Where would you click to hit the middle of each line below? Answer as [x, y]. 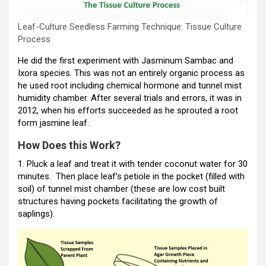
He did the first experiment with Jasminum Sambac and [126, 61]
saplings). [36, 214]
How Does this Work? [69, 145]
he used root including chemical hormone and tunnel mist [130, 86]
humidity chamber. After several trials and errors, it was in [130, 98]
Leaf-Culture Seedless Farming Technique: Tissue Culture [130, 27]
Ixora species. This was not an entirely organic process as [131, 73]
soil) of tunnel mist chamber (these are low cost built [121, 189]
